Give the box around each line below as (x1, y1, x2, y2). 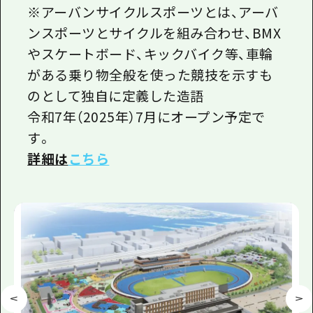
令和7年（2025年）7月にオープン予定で (27, 107, 265, 126)
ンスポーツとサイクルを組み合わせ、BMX (27, 23, 282, 43)
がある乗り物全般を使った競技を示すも (27, 65, 273, 85)
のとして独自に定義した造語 (27, 86, 204, 105)
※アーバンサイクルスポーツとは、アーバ (27, 2, 279, 22)
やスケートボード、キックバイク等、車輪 (27, 44, 273, 64)
